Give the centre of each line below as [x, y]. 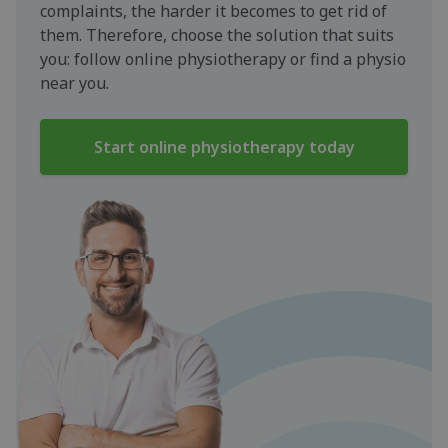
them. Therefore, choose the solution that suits [217, 34]
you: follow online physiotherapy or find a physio [223, 58]
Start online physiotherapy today [224, 146]
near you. [74, 82]
